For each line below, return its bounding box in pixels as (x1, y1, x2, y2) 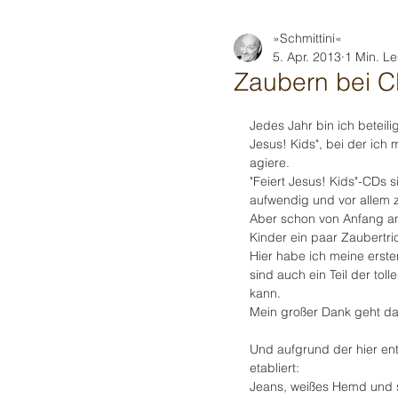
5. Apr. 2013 (273, 49, 341, 65)
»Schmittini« (273, 30, 342, 46)
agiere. (250, 155, 290, 171)
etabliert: (250, 360, 299, 376)
